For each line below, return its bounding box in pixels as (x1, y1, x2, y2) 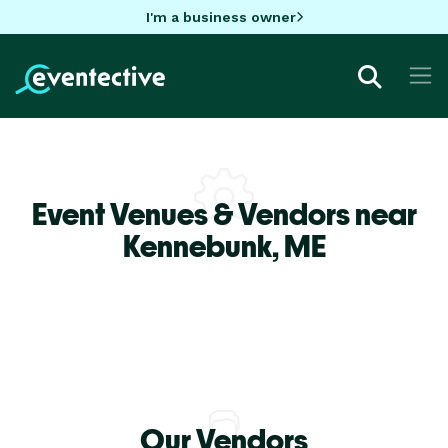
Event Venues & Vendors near (31, 195, 417, 232)
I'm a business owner (145, 8, 296, 25)
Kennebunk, (122, 227, 284, 264)
